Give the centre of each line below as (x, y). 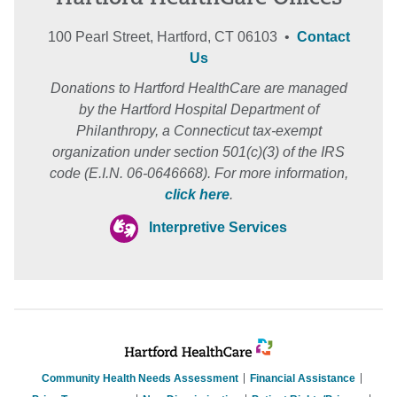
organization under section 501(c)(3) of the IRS (198, 152)
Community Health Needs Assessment (140, 378)
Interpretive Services (218, 228)
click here (197, 194)
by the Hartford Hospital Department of (198, 109)
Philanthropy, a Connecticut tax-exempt (198, 130)
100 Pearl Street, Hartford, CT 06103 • (172, 36)
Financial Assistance (302, 378)
